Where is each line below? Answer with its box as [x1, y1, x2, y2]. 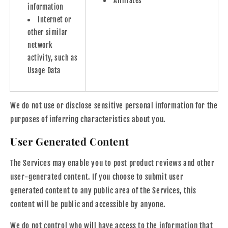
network [27, 40, 52, 49]
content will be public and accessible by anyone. [10, 199, 166, 210]
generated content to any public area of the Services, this [10, 186, 196, 196]
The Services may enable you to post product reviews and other [10, 158, 215, 168]
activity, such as [27, 53, 78, 62]
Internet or [38, 15, 71, 24]
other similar [27, 27, 68, 37]
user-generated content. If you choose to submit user [10, 172, 184, 182]
